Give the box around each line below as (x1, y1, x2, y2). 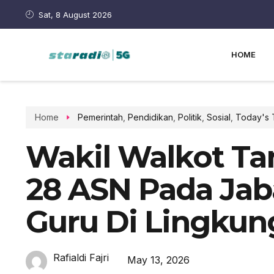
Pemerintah (77, 112, 123, 122)
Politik (177, 112, 202, 122)
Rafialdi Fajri (53, 251, 109, 264)
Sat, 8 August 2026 (39, 9, 113, 20)
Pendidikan (127, 112, 173, 122)
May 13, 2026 (127, 253, 190, 266)
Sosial (206, 112, 231, 122)
